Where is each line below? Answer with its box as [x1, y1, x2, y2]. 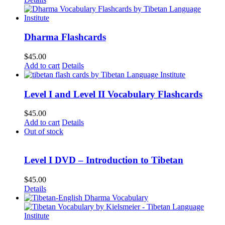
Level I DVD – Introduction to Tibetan [24, 155, 183, 166]
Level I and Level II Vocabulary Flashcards [24, 88, 202, 99]
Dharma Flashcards [24, 32, 106, 43]
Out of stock [24, 127, 63, 136]
